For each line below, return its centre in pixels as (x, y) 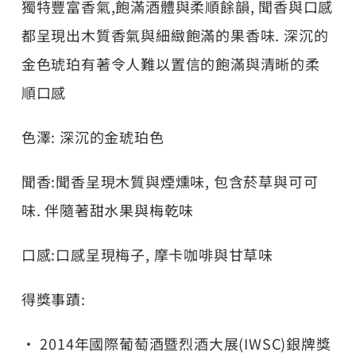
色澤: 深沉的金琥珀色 (93, 136)
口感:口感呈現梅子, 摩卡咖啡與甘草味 (147, 254)
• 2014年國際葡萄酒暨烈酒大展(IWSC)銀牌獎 (176, 343)
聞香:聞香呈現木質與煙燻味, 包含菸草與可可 (170, 181)
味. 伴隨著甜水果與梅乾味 (108, 209)
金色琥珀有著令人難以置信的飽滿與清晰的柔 (170, 63)
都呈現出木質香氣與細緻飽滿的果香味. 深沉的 (175, 35)
